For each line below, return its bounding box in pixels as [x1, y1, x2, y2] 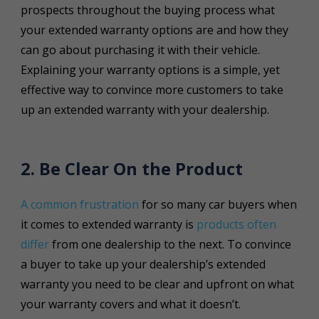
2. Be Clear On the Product [20, 156, 243, 180]
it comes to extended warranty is [20, 216, 197, 232]
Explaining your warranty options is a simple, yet [20, 61, 280, 78]
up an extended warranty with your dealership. [20, 101, 275, 117]
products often [196, 216, 276, 232]
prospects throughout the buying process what [20, 1, 275, 18]
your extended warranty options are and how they [20, 21, 288, 38]
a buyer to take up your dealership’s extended [20, 256, 266, 272]
